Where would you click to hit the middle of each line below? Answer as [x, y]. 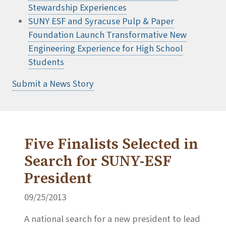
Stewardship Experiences [77, 8]
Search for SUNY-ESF [98, 161]
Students [46, 62]
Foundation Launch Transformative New [107, 35]
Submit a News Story [53, 84]
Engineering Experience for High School [105, 49]
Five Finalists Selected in [111, 144]
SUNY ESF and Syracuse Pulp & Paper [101, 21]
